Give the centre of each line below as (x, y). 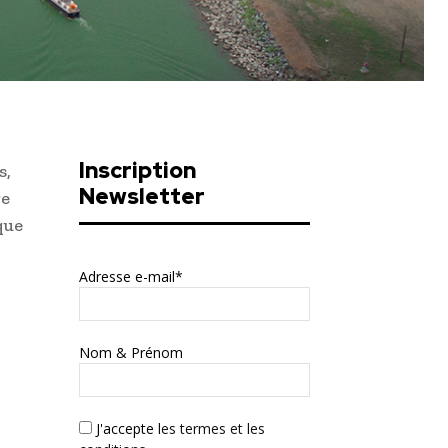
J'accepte (123, 428)
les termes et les (209, 428)
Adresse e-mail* (131, 276)
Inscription (137, 170)
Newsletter (142, 196)
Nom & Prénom (131, 352)
